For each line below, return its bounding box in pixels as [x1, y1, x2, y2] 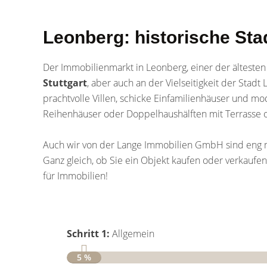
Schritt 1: [67, 227, 110, 240]
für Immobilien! [43, 169, 108, 182]
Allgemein [110, 227, 154, 240]
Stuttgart [43, 76, 87, 89]
